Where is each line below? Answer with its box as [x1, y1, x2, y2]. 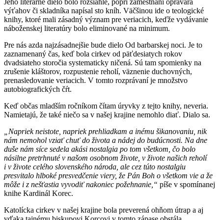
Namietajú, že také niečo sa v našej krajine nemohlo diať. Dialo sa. [4, 110, 210, 119]
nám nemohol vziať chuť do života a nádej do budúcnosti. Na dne [4, 136, 207, 145]
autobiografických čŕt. [4, 85, 74, 94]
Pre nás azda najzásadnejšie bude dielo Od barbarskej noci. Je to [4, 41, 202, 50]
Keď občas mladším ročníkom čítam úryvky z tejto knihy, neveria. [4, 102, 208, 110]
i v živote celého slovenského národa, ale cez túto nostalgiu [4, 163, 186, 171]
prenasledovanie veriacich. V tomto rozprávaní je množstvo [4, 76, 188, 85]
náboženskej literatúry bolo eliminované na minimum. [4, 24, 172, 33]
